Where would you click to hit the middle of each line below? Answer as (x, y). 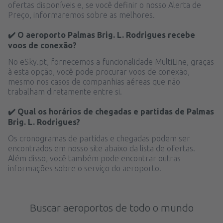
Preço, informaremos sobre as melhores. (81, 15)
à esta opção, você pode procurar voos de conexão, (99, 71)
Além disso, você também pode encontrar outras (94, 158)
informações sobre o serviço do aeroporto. (85, 168)
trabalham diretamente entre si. (65, 91)
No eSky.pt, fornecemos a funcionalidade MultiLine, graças (111, 61)
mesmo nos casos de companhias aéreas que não (94, 81)
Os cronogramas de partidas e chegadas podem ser (99, 138)
